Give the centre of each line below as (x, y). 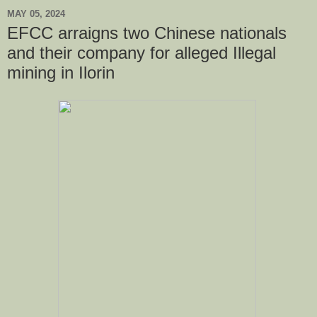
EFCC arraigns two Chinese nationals (147, 33)
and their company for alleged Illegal (142, 53)
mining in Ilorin (61, 73)
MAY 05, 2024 (36, 13)
